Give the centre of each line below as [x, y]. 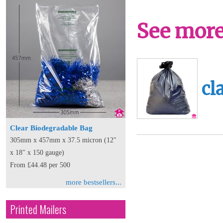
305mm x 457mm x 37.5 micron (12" [63, 140]
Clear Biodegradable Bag [51, 128]
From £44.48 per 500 [40, 165]
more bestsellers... [94, 182]
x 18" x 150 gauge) [37, 153]
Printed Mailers [38, 209]
